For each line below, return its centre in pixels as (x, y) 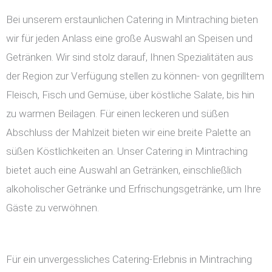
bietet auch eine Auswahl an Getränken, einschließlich (124, 170)
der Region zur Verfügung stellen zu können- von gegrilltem (135, 76)
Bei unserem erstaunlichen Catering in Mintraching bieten (132, 20)
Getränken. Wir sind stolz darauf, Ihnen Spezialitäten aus (130, 57)
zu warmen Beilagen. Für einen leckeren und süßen (117, 114)
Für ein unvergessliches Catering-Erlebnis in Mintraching (129, 260)
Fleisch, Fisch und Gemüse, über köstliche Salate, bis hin (130, 95)
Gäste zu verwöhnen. (53, 208)
